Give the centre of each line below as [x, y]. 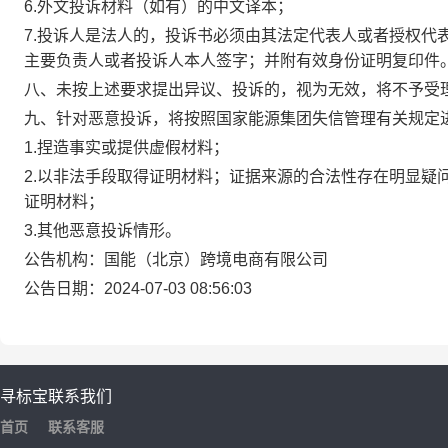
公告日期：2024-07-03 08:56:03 [138, 288]
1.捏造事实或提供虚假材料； [126, 147]
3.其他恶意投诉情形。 [102, 230]
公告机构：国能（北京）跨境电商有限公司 [176, 259]
